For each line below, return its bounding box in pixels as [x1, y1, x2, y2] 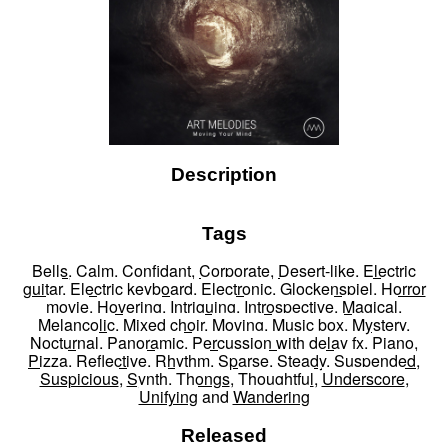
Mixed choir [123, 313, 204, 337]
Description [171, 164, 277, 186]
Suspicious [39, 367, 119, 391]
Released [181, 424, 267, 446]
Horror [380, 277, 426, 301]
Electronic [200, 277, 272, 301]
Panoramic [107, 331, 184, 355]
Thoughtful [237, 367, 314, 391]
